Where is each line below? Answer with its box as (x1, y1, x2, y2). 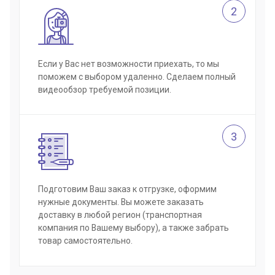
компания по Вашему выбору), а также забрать (38, 222, 229, 233)
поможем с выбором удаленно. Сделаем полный (38, 71, 236, 82)
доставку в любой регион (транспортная (38, 209, 202, 220)
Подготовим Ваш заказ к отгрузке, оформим (38, 184, 217, 194)
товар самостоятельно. (38, 235, 133, 246)
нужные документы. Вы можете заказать (38, 196, 204, 207)
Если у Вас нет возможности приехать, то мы (38, 58, 219, 69)
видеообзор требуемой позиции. (38, 84, 171, 95)
